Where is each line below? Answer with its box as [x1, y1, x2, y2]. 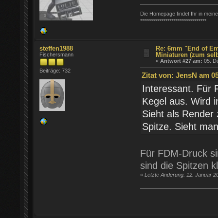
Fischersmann [39, 52, 74, 57]
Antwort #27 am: [160, 58, 203, 64]
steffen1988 [39, 45, 73, 52]
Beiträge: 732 [39, 68, 71, 73]
